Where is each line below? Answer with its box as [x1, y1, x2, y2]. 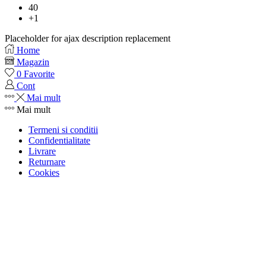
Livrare [28, 145, 56, 156]
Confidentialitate [28, 135, 90, 145]
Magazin [17, 56, 49, 67]
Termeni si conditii [28, 124, 98, 135]
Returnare [28, 156, 65, 167]
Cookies [28, 167, 59, 178]
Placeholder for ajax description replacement [5, 33, 170, 43]
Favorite [24, 68, 55, 79]
